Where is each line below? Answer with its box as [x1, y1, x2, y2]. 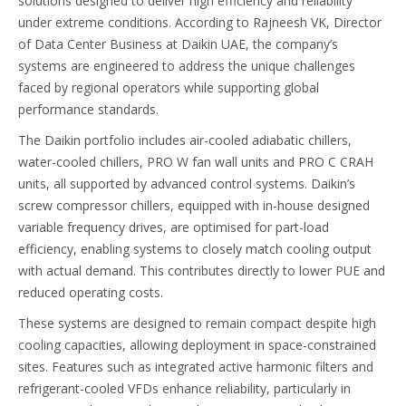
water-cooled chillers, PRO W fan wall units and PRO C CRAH [18, 153, 373, 171]
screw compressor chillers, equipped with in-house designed [18, 197, 370, 215]
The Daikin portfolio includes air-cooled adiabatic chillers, [18, 131, 352, 150]
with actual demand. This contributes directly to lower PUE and [18, 262, 385, 280]
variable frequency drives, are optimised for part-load [18, 218, 329, 237]
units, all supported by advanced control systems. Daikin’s [18, 175, 355, 193]
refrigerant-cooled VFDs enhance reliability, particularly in [18, 380, 351, 398]
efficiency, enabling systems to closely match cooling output [18, 240, 372, 258]
